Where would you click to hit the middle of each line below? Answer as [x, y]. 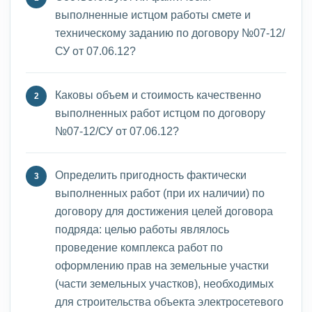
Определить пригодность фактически [151, 175]
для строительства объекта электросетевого [169, 302]
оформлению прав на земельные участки [162, 265]
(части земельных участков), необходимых [164, 283]
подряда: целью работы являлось [142, 229]
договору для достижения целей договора [164, 211]
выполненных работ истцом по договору [160, 113]
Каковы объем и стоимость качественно [158, 95]
